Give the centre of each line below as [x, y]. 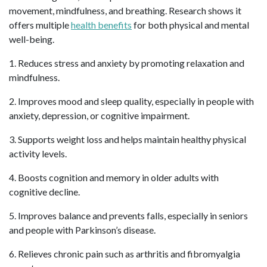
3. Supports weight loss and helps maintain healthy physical [128, 139]
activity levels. [38, 153]
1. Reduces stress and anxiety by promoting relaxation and [127, 63]
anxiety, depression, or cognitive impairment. [99, 115]
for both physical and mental [190, 24]
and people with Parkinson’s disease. [82, 229]
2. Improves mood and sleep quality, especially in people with [131, 101]
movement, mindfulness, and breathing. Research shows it [125, 10]
